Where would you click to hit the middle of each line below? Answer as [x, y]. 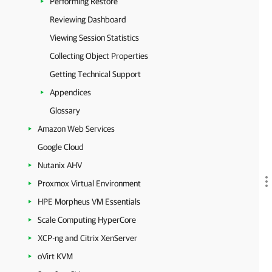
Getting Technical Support [95, 74]
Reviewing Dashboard [88, 19]
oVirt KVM [55, 256]
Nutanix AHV [60, 165]
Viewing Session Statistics [94, 38]
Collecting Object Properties [99, 56]
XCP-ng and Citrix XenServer [87, 238]
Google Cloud [61, 147]
